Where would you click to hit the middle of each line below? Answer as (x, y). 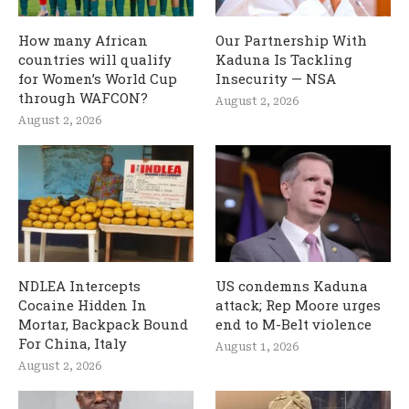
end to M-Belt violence (294, 324)
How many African (83, 40)
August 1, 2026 (257, 346)
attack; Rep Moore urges (299, 304)
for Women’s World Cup (98, 78)
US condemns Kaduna (292, 285)
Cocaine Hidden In (83, 304)
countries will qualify (95, 59)
